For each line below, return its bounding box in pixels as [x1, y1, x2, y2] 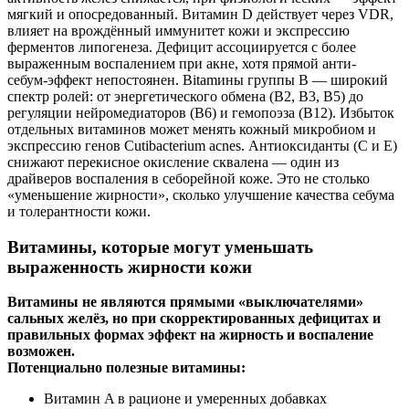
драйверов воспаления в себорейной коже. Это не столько [7, 170, 370, 186]
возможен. [7, 343, 75, 360]
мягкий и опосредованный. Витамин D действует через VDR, [7, 5, 393, 22]
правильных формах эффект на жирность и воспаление [7, 327, 373, 343]
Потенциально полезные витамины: [7, 360, 246, 376]
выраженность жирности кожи [7, 257, 252, 277]
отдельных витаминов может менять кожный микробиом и [7, 121, 376, 137]
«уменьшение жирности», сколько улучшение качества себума [7, 186, 394, 203]
